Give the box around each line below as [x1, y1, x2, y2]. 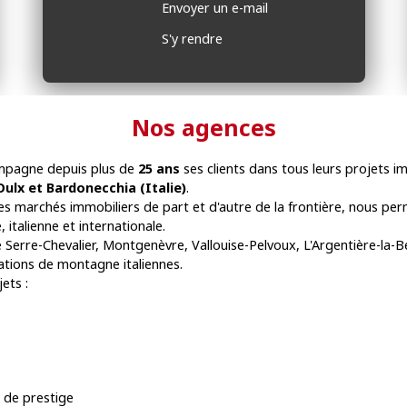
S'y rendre [162, 29, 223, 47]
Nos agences [131, 112, 276, 143]
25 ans [138, 160, 180, 177]
